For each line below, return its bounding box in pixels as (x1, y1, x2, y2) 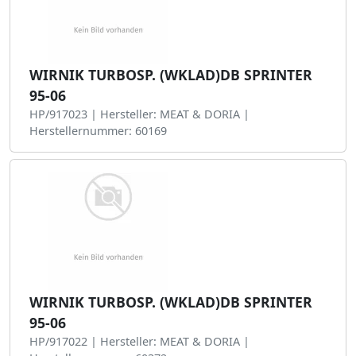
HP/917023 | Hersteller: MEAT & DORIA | (29, 106, 250, 122)
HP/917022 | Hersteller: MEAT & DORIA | (29, 334, 250, 349)
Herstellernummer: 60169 (29, 123, 167, 138)
